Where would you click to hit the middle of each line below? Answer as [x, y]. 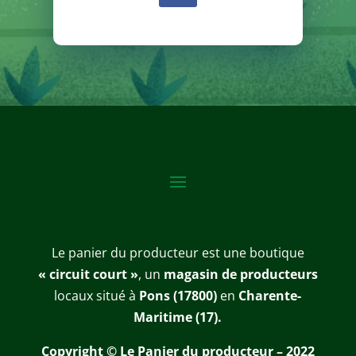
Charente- [270, 296]
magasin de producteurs [240, 275]
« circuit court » [88, 275]
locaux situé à [97, 296]
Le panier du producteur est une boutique [178, 253]
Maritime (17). [178, 317]
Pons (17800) [178, 296]
